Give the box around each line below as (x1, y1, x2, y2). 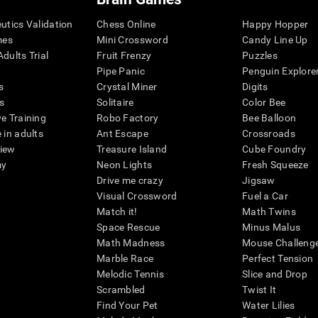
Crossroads (242, 128, 295, 140)
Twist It (242, 284, 277, 296)
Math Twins (242, 206, 296, 218)
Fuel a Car (242, 190, 288, 202)
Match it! (97, 206, 138, 218)
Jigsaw (242, 175, 275, 187)
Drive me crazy (97, 175, 163, 187)
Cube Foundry (242, 143, 307, 155)
